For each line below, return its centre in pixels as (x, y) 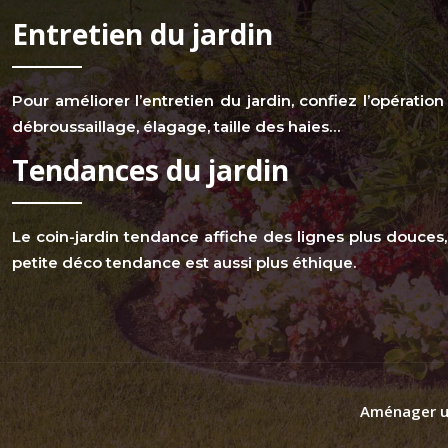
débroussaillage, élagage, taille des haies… (176, 127)
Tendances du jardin (150, 170)
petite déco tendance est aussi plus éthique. (184, 263)
